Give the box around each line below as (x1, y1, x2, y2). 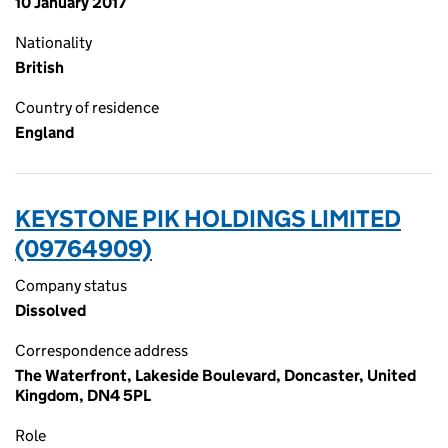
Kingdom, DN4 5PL (15, 386, 151, 405)
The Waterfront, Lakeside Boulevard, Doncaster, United (15, 366, 416, 385)
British (15, 58, 64, 77)
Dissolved (15, 301, 86, 320)
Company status (15, 276, 127, 295)
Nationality (15, 33, 92, 52)
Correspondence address (15, 341, 188, 360)
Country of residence (15, 98, 159, 117)
